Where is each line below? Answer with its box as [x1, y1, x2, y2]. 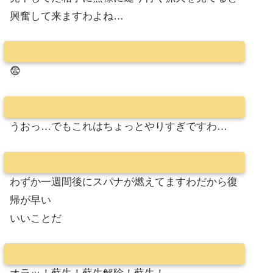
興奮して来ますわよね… [10, 10, 124, 22]
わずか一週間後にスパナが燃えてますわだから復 [10, 175, 238, 188]
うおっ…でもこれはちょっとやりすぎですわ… [10, 121, 227, 133]
